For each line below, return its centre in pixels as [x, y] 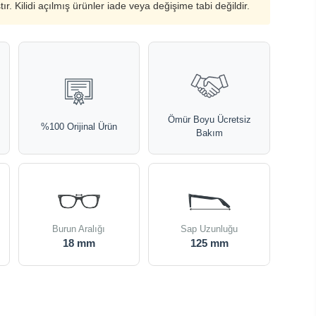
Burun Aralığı [79, 229]
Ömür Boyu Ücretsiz [209, 120]
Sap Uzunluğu [209, 229]
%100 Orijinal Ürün [79, 126]
